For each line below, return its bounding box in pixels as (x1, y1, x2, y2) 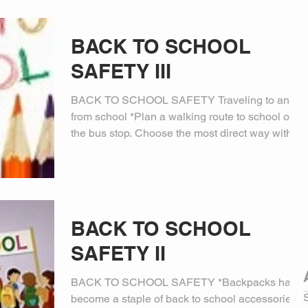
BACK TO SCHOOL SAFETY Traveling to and (71, 93, 296, 107)
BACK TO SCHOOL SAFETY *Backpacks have (71, 275, 302, 289)
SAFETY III (71, 59, 171, 83)
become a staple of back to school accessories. (71, 291, 300, 305)
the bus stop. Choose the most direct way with (71, 126, 292, 140)
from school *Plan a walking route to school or (71, 110, 293, 123)
